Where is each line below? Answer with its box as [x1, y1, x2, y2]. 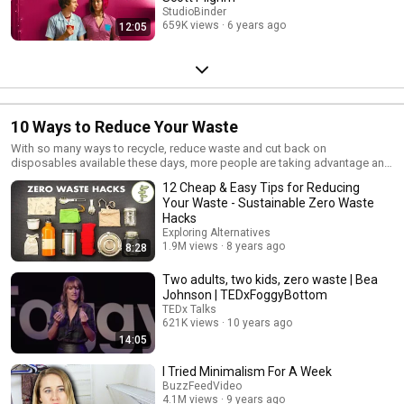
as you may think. [11, 185, 100, 198]
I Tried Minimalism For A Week [162, 364, 332, 379]
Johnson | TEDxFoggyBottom [162, 288, 327, 302]
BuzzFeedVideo [162, 380, 242, 392]
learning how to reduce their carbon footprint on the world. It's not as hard [11, 170, 317, 184]
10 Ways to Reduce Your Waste [11, 117, 238, 136]
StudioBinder [162, 5, 226, 18]
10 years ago [227, 317, 292, 329]
